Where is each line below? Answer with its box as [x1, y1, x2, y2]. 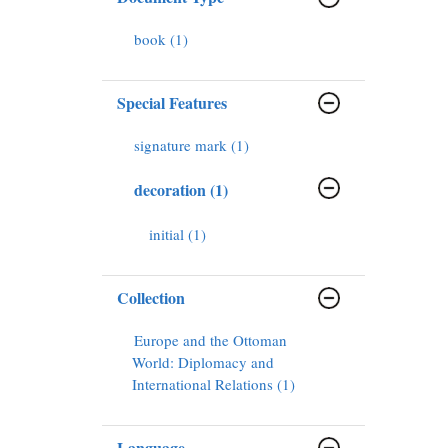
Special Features [117, 90, 227, 114]
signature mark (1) [134, 134, 249, 155]
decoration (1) [210, 177, 228, 201]
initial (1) [149, 223, 206, 244]
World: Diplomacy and [132, 351, 274, 372]
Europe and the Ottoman [134, 329, 287, 350]
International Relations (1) [132, 373, 295, 394]
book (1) [134, 28, 188, 49]
